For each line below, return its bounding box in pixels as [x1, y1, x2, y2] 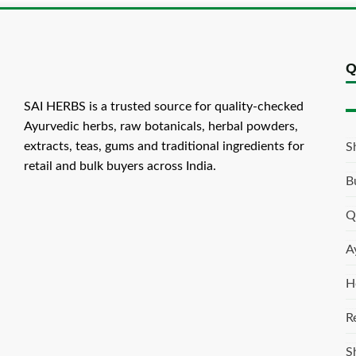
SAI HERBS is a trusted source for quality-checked [24, 100, 304, 113]
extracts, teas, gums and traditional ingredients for [24, 140, 304, 153]
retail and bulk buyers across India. [24, 160, 216, 172]
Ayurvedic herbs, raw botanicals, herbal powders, [24, 120, 298, 133]
